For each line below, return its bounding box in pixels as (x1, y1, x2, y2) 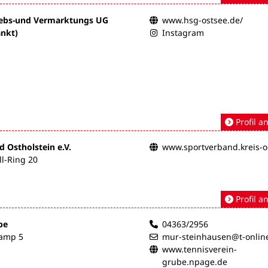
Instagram (162, 26, 204, 38)
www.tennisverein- (162, 243, 237, 255)
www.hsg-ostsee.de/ (162, 14, 243, 26)
